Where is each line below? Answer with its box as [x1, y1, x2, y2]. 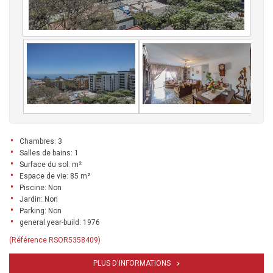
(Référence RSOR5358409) [9, 235, 101, 244]
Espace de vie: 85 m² [19, 171, 90, 180]
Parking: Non [19, 206, 62, 215]
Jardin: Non [19, 194, 58, 204]
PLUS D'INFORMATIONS [93, 258, 171, 268]
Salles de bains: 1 [19, 148, 79, 157]
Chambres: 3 [19, 136, 62, 146]
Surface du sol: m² [19, 160, 82, 169]
